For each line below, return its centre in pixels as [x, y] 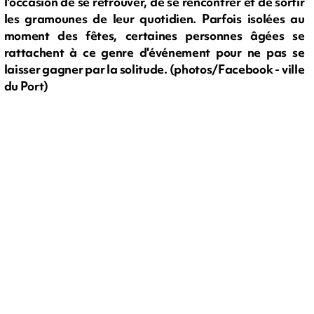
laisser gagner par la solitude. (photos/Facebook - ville [154, 69]
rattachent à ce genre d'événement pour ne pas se [154, 53]
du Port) [26, 86]
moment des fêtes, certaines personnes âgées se [154, 36]
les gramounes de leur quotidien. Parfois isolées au [154, 19]
